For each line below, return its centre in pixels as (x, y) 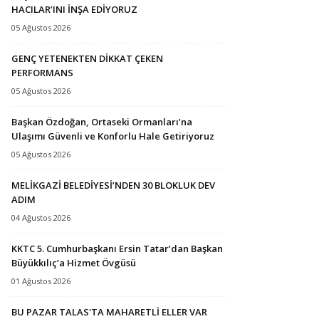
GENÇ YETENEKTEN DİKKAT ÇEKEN (87, 58)
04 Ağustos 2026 (41, 217)
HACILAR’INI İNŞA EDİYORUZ (74, 9)
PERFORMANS (42, 72)
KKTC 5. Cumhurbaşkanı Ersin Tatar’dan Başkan (117, 248)
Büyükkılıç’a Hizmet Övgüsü (74, 262)
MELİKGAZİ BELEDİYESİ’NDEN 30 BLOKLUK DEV (113, 185)
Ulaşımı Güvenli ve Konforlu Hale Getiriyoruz (113, 136)
